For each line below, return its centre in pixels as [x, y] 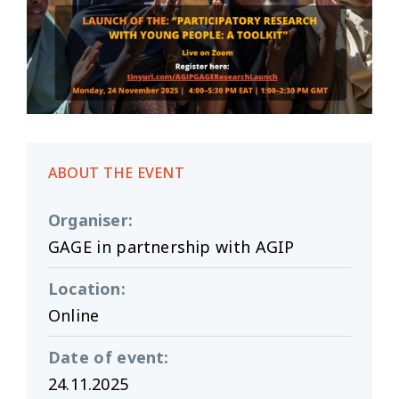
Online [74, 316]
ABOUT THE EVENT [116, 173]
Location [85, 289]
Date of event [106, 358]
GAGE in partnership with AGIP [171, 247]
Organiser [88, 220]
